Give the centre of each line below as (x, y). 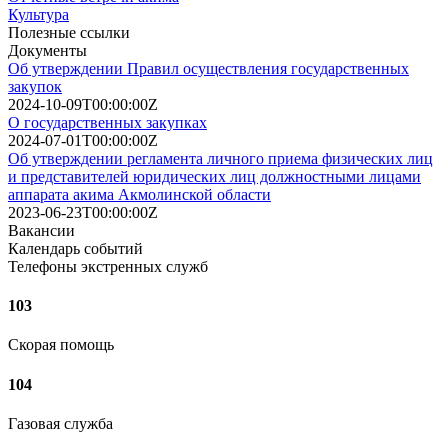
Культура (38, 14)
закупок (35, 86)
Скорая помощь (61, 345)
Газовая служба (60, 423)
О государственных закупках (107, 122)
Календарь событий (75, 248)
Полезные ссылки (69, 32)
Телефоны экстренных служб (108, 266)
